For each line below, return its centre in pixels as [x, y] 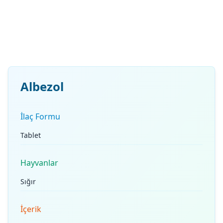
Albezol [42, 86]
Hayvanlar [39, 163]
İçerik [31, 209]
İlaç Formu [40, 116]
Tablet [31, 135]
